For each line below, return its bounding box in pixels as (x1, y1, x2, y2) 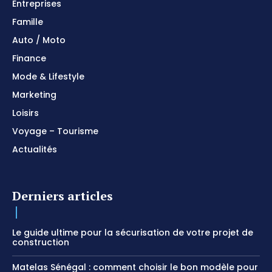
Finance (12, 52, 46, 65)
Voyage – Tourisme (12, 125, 98, 138)
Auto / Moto (12, 34, 66, 47)
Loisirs (12, 107, 39, 120)
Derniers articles (12, 188, 113, 205)
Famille (12, 16, 43, 29)
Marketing (12, 89, 56, 101)
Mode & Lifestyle (12, 70, 84, 83)
